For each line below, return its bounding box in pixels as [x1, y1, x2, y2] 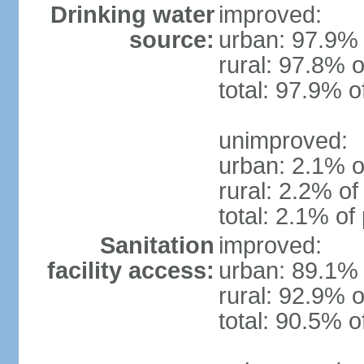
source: [128, 27, 214, 53]
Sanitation [99, 232, 214, 258]
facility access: [46, 258, 214, 284]
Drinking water [50, 2, 214, 28]
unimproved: [218, 128, 348, 154]
